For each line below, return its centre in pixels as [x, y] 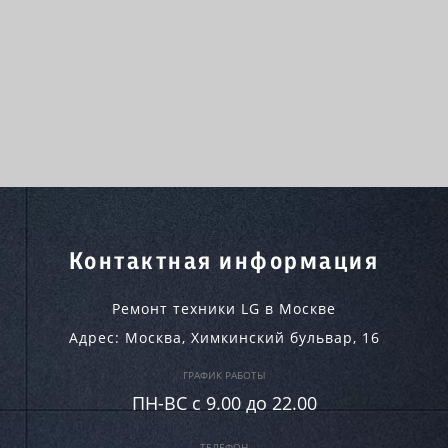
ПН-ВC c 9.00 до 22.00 [224, 403]
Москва [153, 337]
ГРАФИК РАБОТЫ [224, 375]
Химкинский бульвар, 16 [285, 337]
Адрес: [96, 337]
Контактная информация [224, 262]
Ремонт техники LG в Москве [224, 308]
